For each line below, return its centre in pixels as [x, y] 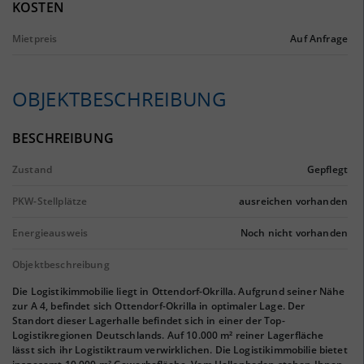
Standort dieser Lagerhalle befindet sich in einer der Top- [149, 321]
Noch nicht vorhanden [294, 233]
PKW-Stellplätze [50, 201]
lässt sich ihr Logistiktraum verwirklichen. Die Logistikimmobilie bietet [180, 350]
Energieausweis [50, 233]
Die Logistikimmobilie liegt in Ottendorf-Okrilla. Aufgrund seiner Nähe [179, 291]
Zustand [32, 169]
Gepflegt [327, 169]
